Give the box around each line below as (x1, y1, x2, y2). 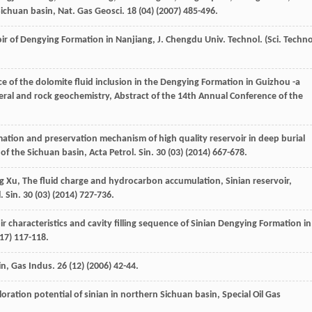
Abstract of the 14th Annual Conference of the (114, 91, 303, 102)
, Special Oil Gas (217, 289, 281, 300)
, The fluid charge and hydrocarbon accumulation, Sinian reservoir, (17, 175, 292, 187)
